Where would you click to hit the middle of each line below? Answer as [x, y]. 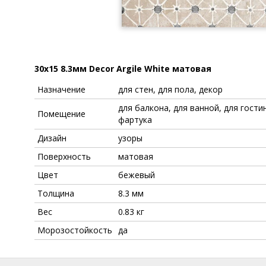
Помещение [61, 114]
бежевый [137, 175]
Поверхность [64, 157]
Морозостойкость [75, 230]
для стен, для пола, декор [170, 90]
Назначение [61, 90]
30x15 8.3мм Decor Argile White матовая [123, 69]
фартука [135, 120]
